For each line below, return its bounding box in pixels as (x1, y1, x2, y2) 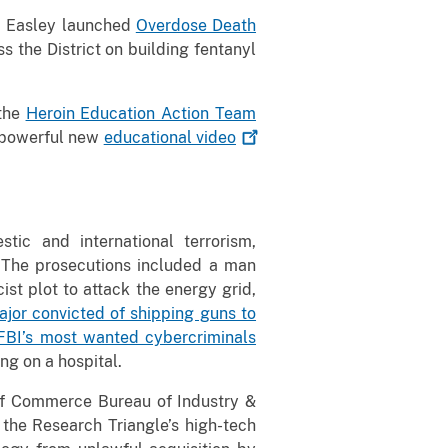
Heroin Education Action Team (25, 103, 257, 123)
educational (103, 127, 197, 147)
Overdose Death (135, 15, 257, 35)
